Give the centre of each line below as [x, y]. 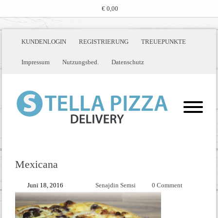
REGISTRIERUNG [103, 41]
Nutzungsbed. [80, 62]
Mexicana [36, 164]
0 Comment [167, 185]
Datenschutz [127, 62]
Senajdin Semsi [115, 185]
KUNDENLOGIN [44, 41]
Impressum [35, 62]
